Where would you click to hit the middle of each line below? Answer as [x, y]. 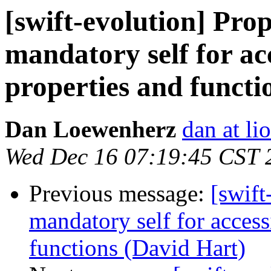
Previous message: [120, 194]
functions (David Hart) [137, 248]
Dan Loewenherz [90, 129]
